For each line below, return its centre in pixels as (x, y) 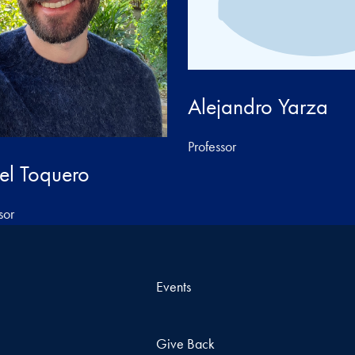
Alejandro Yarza (258, 106)
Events (174, 286)
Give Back (185, 343)
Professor (212, 146)
